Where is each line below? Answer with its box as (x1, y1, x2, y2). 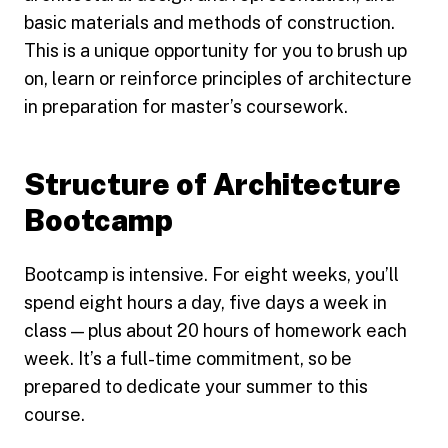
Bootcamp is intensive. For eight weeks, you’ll (24, 263, 399, 285)
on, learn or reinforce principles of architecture (24, 67, 412, 89)
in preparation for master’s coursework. (24, 95, 348, 117)
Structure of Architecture (24, 165, 401, 202)
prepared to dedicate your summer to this (24, 375, 368, 397)
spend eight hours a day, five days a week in (24, 291, 387, 313)
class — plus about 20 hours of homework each (24, 319, 407, 341)
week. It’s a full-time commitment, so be (24, 347, 352, 369)
